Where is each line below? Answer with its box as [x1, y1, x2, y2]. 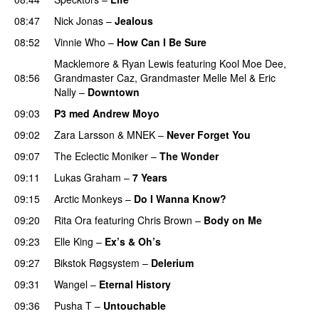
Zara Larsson [54, 127, 115, 142]
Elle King [54, 234, 93, 249]
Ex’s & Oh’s [105, 234, 161, 249]
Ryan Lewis [122, 56, 174, 70]
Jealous [115, 13, 153, 28]
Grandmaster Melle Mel [140, 70, 246, 85]
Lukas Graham [54, 169, 121, 184]
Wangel [54, 276, 88, 291]
